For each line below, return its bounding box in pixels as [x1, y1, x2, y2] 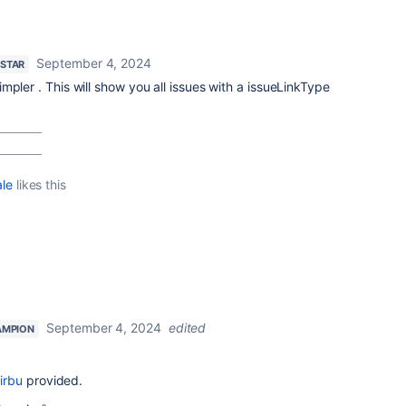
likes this [12, 177, 66, 193]
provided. [23, 372, 83, 389]
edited [168, 320, 207, 336]
